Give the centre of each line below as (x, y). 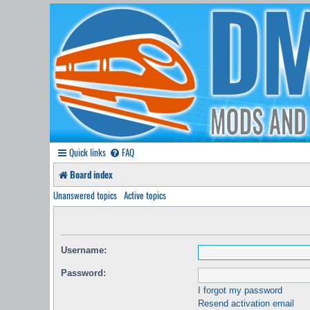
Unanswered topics (85, 195)
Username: (84, 250)
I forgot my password (240, 290)
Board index (91, 174)
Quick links (88, 152)
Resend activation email (246, 303)
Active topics (145, 195)
